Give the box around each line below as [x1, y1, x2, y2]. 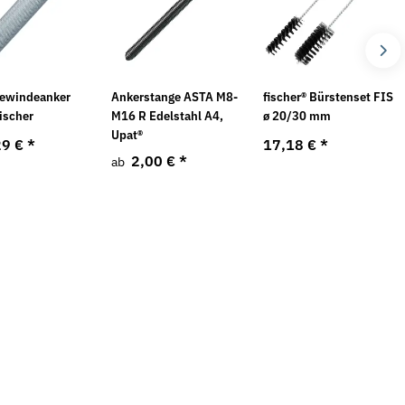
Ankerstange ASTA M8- [111, 88, 239, 105]
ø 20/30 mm [263, 107, 332, 124]
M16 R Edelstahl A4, [111, 107, 224, 124]
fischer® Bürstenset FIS [263, 88, 394, 105]
